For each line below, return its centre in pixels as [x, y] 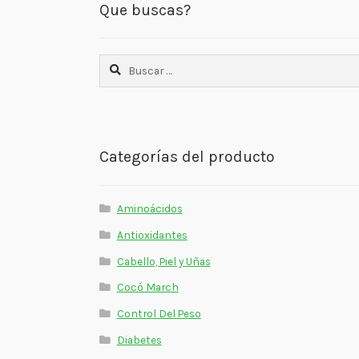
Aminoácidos [149, 209]
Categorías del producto [187, 157]
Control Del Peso [159, 314]
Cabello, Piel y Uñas [163, 261]
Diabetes [139, 339]
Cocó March [147, 287]
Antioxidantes [152, 234]
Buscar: [117, 62]
